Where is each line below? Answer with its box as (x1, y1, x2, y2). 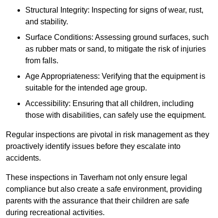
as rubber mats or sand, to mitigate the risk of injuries (25, 45, 206, 54)
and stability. (25, 18, 68, 26)
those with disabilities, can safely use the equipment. (25, 111, 206, 120)
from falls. (25, 56, 58, 65)
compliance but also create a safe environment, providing (6, 185, 202, 194)
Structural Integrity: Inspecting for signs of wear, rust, (25, 6, 203, 15)
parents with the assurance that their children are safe (6, 197, 189, 205)
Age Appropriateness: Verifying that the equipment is (25, 72, 205, 81)
